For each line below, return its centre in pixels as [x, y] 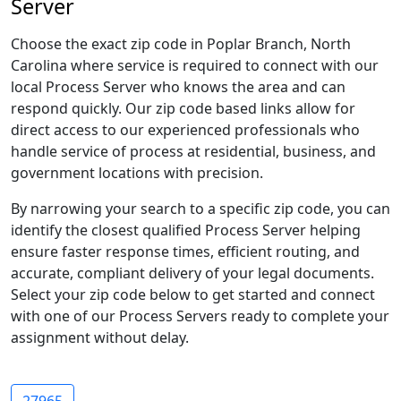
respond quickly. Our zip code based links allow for [183, 108]
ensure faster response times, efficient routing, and [185, 252]
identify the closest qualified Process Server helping [186, 230]
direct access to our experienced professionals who [185, 130]
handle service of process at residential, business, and [193, 151]
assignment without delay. [100, 337]
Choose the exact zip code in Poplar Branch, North [181, 44]
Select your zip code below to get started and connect [193, 294]
